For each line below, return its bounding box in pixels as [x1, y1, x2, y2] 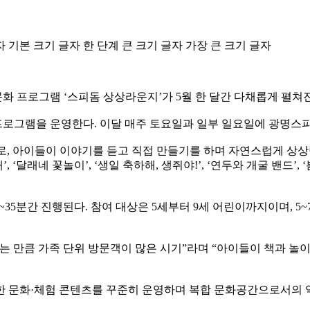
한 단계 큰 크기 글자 [83, 39, 183, 51]
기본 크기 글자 [8, 39, 80, 51]
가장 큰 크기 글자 [185, 39, 271, 51]
